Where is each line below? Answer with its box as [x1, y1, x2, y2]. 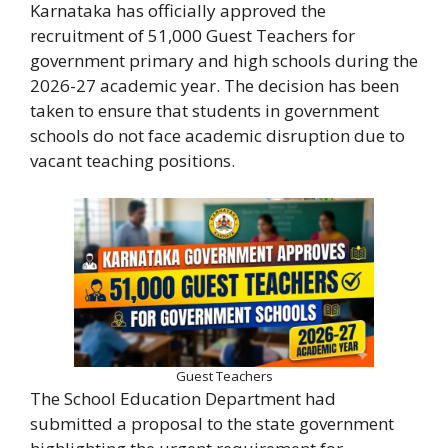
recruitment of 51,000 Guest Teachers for [30, 23, 355, 47]
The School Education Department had [30, 387, 336, 411]
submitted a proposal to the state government [30, 412, 394, 436]
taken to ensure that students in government [30, 98, 379, 122]
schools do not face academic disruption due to [30, 123, 405, 147]
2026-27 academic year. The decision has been [30, 73, 399, 97]
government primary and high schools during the [30, 48, 418, 72]
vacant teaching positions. [30, 148, 235, 172]
